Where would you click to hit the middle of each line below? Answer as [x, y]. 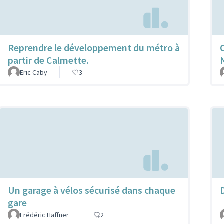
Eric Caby [34, 73]
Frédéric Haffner [44, 215]
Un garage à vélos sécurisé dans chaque [92, 190]
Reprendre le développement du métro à [94, 48]
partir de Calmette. [48, 60]
